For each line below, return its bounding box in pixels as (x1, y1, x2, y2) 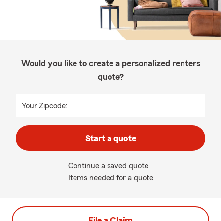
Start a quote (85, 134, 136, 143)
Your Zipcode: (22, 102, 68, 110)
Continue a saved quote (68, 162, 148, 170)
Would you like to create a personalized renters (21, 59, 200, 68)
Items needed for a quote (68, 174, 153, 182)
